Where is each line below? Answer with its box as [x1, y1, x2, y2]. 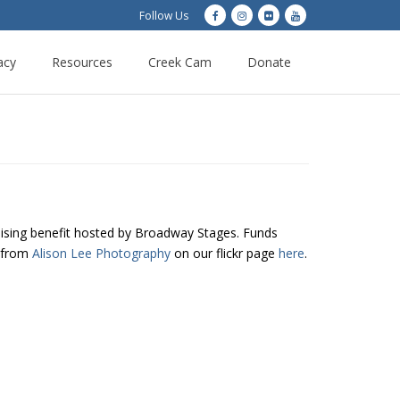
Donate [247, 54, 291, 71]
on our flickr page [171, 245, 279, 262]
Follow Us [139, 8, 188, 23]
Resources [52, 54, 112, 71]
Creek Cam [148, 54, 212, 71]
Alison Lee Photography [32, 245, 171, 262]
